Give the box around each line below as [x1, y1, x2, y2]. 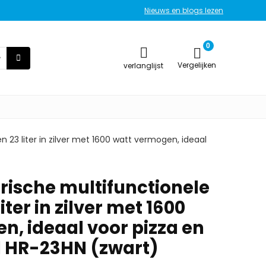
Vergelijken [178, 60, 216, 70]
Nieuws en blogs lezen [144, 5, 223, 15]
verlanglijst [123, 61, 163, 71]
